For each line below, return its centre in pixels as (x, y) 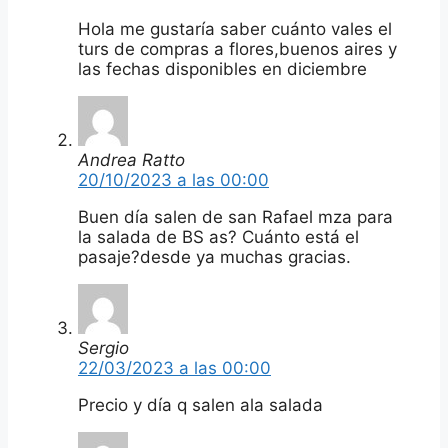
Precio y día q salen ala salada (200, 404)
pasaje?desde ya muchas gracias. (214, 256)
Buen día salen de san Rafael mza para (235, 216)
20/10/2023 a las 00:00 (173, 179)
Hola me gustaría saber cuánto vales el (235, 28)
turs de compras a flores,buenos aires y (237, 48)
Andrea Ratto (131, 159)
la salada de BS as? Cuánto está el (218, 236)
